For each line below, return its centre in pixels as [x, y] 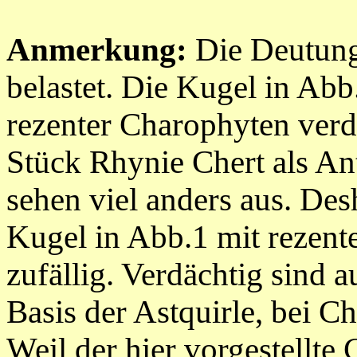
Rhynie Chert [177, 162]
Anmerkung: [101, 50]
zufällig [56, 275]
